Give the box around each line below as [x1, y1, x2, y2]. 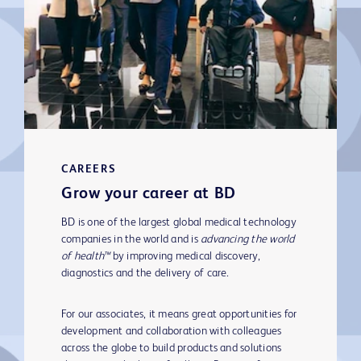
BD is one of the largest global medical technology [61, 217, 297, 229]
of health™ [61, 251, 110, 263]
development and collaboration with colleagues [61, 326, 282, 338]
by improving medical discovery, [110, 251, 260, 263]
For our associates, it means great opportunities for [61, 309, 297, 321]
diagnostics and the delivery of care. [61, 268, 235, 280]
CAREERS [61, 164, 117, 176]
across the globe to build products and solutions [61, 342, 282, 355]
